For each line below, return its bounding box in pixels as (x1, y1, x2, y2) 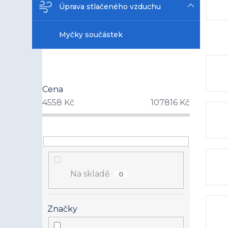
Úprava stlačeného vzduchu (59, 2, 161, 11)
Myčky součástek (59, 30, 123, 39)
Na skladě (70, 169, 110, 179)
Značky (47, 204, 77, 214)
